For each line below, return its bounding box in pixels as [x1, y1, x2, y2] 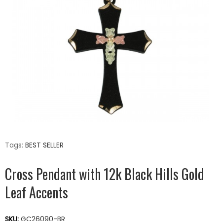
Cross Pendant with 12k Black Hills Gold [5, 163, 204, 184]
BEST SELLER [25, 140, 64, 150]
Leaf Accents [5, 182, 68, 202]
